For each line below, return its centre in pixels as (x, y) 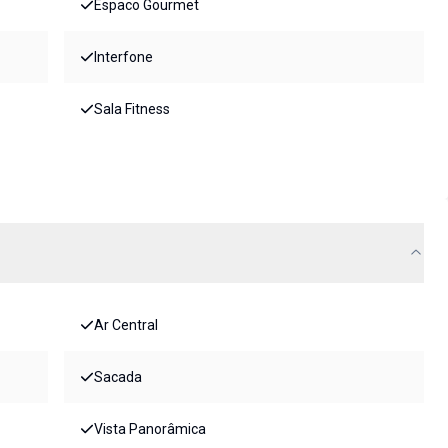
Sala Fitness (132, 109)
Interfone (123, 57)
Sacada (118, 377)
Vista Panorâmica (150, 429)
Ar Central (126, 325)
